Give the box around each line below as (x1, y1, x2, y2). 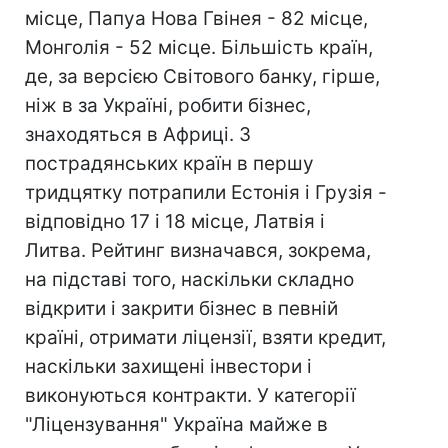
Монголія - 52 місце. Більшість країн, (25, 36, 373, 59)
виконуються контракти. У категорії (25, 384, 356, 407)
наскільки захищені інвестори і (25, 355, 312, 378)
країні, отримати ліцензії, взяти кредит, (25, 326, 386, 349)
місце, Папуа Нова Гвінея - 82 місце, (25, 7, 368, 30)
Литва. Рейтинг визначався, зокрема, (25, 239, 371, 262)
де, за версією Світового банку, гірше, (25, 65, 380, 88)
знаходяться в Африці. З (25, 123, 251, 146)
